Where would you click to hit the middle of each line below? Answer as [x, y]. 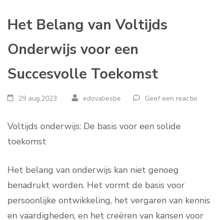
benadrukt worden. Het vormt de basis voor [96, 185]
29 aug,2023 [38, 98]
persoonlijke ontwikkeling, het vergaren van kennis [109, 200]
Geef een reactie [171, 98]
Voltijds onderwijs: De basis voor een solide [94, 126]
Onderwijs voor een [73, 49]
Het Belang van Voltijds [87, 25]
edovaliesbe [102, 98]
